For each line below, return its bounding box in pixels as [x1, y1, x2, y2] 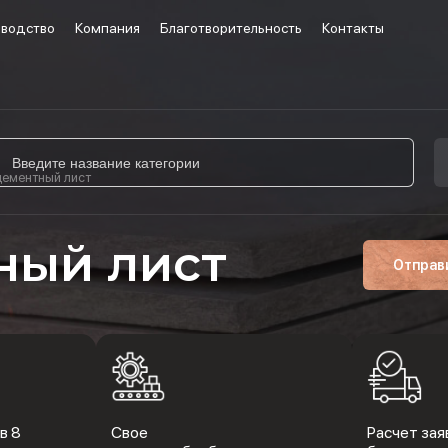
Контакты [322, 19, 385, 36]
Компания [75, 19, 141, 36]
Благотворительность [160, 19, 303, 36]
